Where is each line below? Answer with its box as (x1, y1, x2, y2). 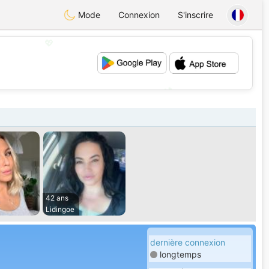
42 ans (45, 193, 68, 202)
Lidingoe (45, 205, 74, 214)
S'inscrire (178, 10, 213, 20)
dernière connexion (150, 237, 225, 247)
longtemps (160, 249, 201, 259)
